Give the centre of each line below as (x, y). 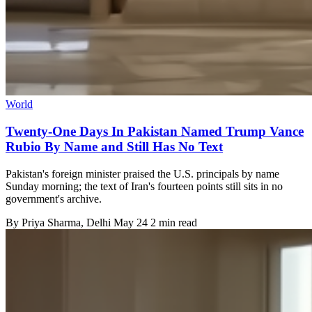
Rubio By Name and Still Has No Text (114, 146)
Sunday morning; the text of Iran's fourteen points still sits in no (144, 186)
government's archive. (54, 198)
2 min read (174, 222)
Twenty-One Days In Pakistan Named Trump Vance (155, 131)
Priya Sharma (51, 222)
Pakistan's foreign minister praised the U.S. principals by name (142, 173)
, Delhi (97, 222)
